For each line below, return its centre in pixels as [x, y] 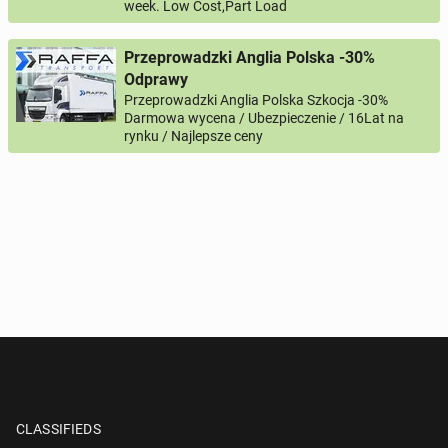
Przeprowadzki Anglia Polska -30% [249, 57]
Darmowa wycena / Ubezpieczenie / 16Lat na [264, 118]
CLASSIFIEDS [58, 429]
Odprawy [156, 79]
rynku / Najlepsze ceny [193, 136]
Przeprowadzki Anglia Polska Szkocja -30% [256, 100]
